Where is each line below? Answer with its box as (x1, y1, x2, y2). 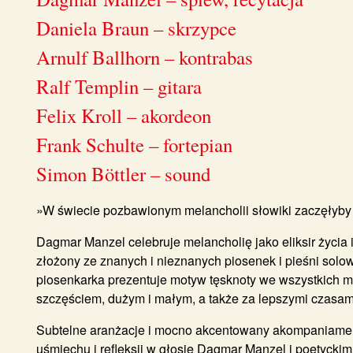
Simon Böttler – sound (36, 160, 210, 187)
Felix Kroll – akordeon (36, 102, 211, 128)
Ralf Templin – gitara (36, 72, 202, 99)
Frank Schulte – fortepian (36, 131, 232, 158)
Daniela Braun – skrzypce (36, 14, 236, 41)
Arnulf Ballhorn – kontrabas (36, 43, 253, 70)
